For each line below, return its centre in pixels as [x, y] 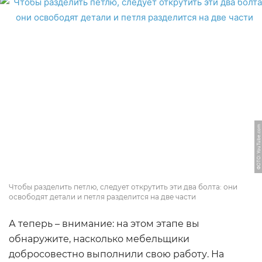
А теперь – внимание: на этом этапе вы [104, 224]
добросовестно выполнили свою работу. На [116, 254]
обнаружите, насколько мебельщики [99, 239]
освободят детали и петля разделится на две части [102, 197]
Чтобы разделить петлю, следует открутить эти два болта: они [123, 187]
